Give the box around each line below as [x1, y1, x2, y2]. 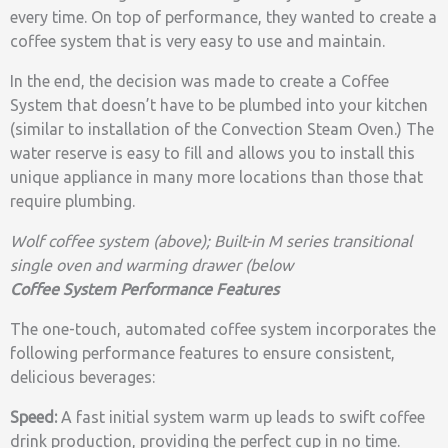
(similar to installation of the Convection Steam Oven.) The [10, 120, 434, 138]
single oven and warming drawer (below [10, 256, 293, 274]
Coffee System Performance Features [10, 280, 279, 298]
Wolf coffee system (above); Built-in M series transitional [10, 232, 412, 250]
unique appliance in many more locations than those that [10, 168, 423, 186]
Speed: [10, 408, 57, 426]
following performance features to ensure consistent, [10, 344, 395, 362]
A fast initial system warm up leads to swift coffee [57, 408, 425, 426]
